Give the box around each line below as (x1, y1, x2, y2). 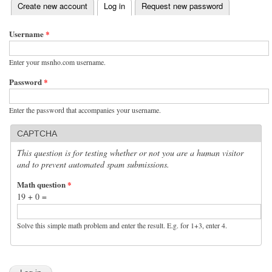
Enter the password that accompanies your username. (9, 104, 161, 115)
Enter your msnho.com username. (9, 56, 106, 67)
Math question (17, 178, 67, 190)
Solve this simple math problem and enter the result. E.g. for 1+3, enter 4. (17, 220, 227, 230)
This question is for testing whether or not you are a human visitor (17, 146, 243, 158)
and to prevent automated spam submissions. (17, 158, 169, 170)
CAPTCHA (17, 128, 57, 138)
